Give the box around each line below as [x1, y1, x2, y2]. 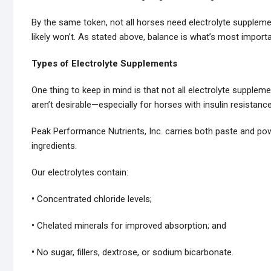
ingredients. [31, 140, 77, 151]
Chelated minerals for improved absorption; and [34, 220, 226, 231]
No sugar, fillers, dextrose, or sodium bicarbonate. [34, 247, 233, 258]
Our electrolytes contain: [31, 167, 128, 178]
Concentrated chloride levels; [34, 194, 152, 204]
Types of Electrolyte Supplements [31, 58, 177, 69]
